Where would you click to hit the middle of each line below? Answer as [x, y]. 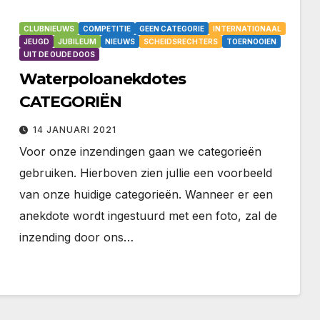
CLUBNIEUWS [49, 29]
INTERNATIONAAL [247, 29]
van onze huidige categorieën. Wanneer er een [146, 195]
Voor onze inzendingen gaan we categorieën [140, 152]
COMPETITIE [106, 29]
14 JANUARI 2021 [74, 130]
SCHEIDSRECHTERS [180, 42]
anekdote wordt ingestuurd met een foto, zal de [148, 216]
